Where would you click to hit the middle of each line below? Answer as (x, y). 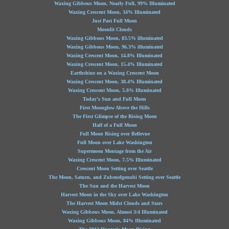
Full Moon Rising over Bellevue (114, 134)
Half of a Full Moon (114, 125)
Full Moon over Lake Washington (114, 142)
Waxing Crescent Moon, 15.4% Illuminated (114, 64)
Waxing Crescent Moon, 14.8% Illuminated (114, 55)
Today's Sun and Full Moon (114, 99)
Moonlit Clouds (114, 29)
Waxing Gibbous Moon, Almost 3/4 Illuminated (114, 212)
